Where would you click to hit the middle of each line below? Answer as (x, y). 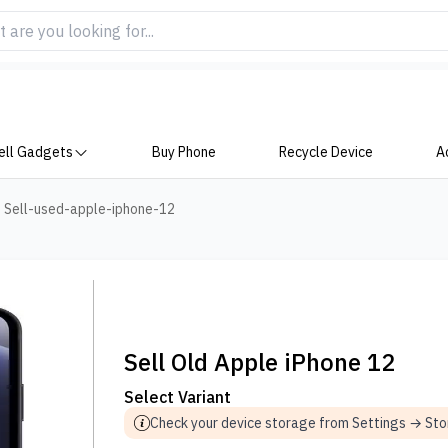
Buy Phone (184, 152)
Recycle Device (325, 152)
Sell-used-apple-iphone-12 (89, 209)
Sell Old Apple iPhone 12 (260, 362)
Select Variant (178, 397)
